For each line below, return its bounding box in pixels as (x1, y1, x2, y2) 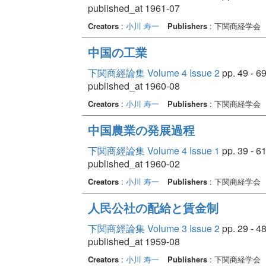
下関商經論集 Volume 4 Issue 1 (87, 143, 220, 157)
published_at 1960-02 (87, 156, 180, 170)
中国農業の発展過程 (87, 121, 195, 138)
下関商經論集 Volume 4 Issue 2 (87, 65, 220, 80)
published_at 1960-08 (87, 78, 180, 93)
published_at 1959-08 (87, 234, 180, 248)
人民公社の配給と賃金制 (87, 198, 218, 216)
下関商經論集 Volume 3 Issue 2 (87, 221, 220, 235)
